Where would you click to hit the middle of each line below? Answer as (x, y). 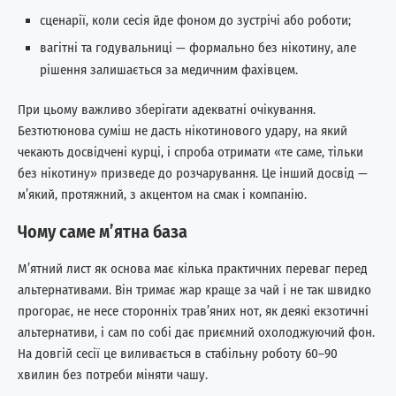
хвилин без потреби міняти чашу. (113, 374)
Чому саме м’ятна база (103, 231)
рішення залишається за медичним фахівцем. (169, 69)
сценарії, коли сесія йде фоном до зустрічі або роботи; (195, 20)
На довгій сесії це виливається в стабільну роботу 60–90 (178, 353)
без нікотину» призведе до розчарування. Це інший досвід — (193, 173)
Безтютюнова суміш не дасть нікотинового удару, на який (183, 130)
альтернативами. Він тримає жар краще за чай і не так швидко (194, 289)
